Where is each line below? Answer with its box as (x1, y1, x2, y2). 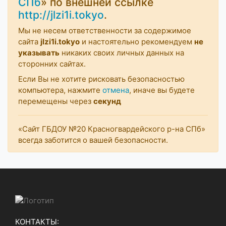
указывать (18, 47, 60, 58)
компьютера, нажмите (18, 85, 102, 95)
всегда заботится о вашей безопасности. (18, 135, 168, 145)
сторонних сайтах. (18, 59, 86, 69)
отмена (102, 85, 129, 95)
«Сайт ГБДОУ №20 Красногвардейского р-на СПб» (18, 124, 205, 134)
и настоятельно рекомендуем (80, 36, 194, 46)
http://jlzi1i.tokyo (18, 8, 104, 21)
